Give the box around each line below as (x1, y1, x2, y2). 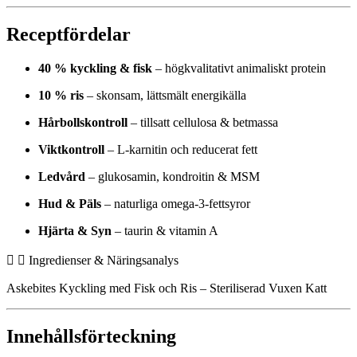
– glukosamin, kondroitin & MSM (85, 169, 260, 183)
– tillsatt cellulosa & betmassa (127, 115, 278, 129)
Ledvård (38, 169, 85, 183)
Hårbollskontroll (38, 115, 127, 129)
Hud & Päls (38, 196, 101, 210)
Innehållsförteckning (6, 325, 176, 347)
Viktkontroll (38, 142, 104, 156)
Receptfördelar (6, 24, 131, 45)
